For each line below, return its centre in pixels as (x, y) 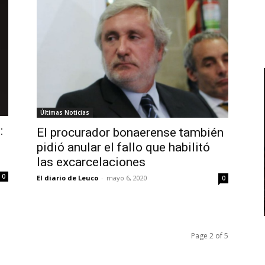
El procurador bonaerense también (130, 133)
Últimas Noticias (65, 113)
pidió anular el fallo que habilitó (123, 148)
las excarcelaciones (91, 162)
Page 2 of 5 (210, 236)
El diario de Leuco (67, 178)
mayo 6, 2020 (127, 178)
